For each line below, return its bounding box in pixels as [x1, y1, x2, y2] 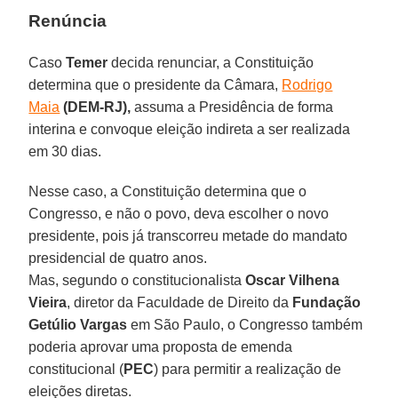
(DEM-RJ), [60, 99, 131, 115]
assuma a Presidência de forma [131, 99, 334, 115]
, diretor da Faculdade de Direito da [67, 294, 293, 310]
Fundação [292, 294, 362, 310]
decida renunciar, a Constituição [107, 54, 314, 70]
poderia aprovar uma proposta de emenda [28, 338, 293, 354]
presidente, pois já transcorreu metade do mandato [28, 227, 348, 243]
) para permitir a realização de [154, 361, 342, 377]
